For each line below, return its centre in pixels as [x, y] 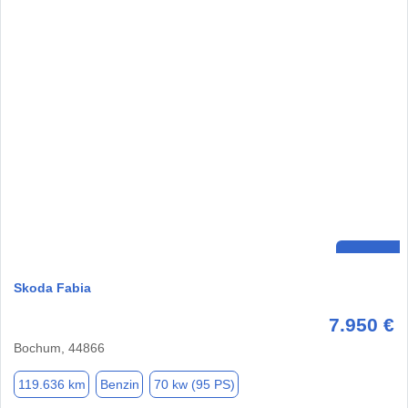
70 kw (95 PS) [194, 384]
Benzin [119, 384]
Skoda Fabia [52, 288]
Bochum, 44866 [59, 348]
